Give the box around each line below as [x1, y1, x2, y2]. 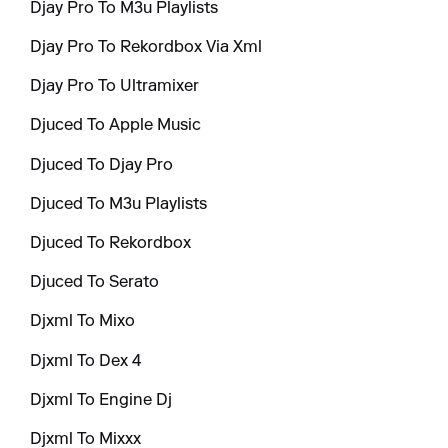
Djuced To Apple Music [30, 118, 202, 135]
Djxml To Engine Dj [30, 392, 173, 409]
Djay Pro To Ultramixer [30, 79, 200, 96]
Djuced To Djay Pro [30, 157, 174, 174]
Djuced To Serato [30, 275, 160, 292]
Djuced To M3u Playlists [30, 196, 208, 213]
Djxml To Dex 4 [30, 353, 142, 370]
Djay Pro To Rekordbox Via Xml [30, 40, 263, 57]
